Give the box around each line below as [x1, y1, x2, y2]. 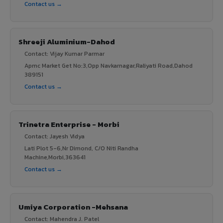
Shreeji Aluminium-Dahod [18, 35, 115, 47]
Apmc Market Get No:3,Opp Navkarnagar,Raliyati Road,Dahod [24, 61, 193, 70]
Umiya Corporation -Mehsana [18, 201, 128, 213]
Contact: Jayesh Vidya [24, 131, 85, 141]
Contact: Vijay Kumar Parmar [24, 49, 105, 58]
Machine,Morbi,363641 [24, 152, 86, 162]
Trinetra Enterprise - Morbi [18, 118, 119, 130]
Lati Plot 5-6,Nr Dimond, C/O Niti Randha [24, 143, 138, 153]
